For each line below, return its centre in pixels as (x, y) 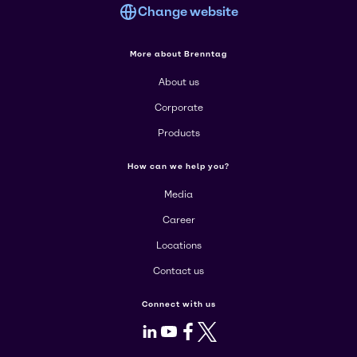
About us (178, 82)
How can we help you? (178, 166)
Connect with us (178, 304)
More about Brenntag (178, 54)
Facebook (218, 330)
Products (178, 133)
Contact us (178, 271)
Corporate (178, 108)
